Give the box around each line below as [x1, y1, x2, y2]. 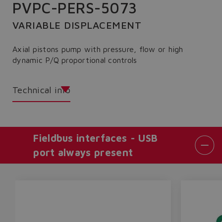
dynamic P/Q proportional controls [12, 55, 137, 64]
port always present [33, 146, 133, 158]
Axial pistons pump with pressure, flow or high [12, 45, 183, 54]
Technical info [12, 84, 71, 95]
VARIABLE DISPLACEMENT [12, 19, 142, 31]
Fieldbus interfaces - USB [33, 132, 158, 144]
